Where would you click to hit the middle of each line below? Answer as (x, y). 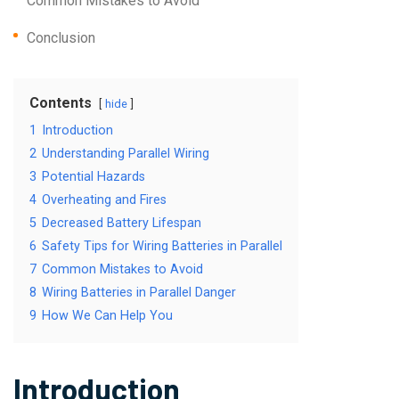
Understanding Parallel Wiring (126, 154)
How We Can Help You (107, 316)
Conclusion (61, 38)
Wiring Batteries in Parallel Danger (139, 293)
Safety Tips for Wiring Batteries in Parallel (162, 247)
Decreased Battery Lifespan (122, 224)
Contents (61, 103)
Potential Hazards (94, 177)
